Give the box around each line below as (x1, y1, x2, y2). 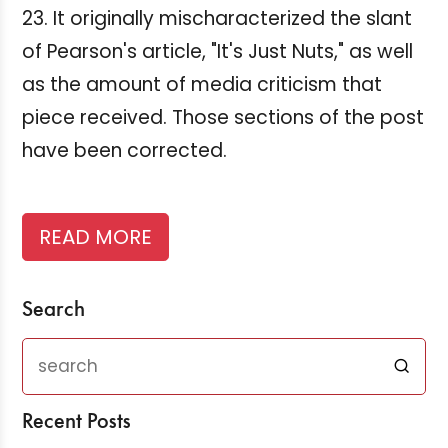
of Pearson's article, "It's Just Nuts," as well (22, 38, 413, 66)
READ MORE (39, 223, 152, 252)
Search (22, 300, 85, 322)
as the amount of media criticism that (22, 71, 382, 99)
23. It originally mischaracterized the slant (22, 5, 412, 33)
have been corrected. (22, 137, 227, 165)
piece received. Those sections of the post (22, 104, 424, 132)
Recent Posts (22, 412, 131, 434)
